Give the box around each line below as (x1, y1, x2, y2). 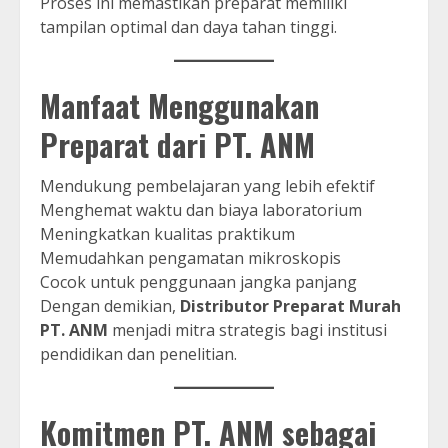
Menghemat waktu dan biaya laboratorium (40, 199, 362, 222)
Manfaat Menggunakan (40, 83, 319, 129)
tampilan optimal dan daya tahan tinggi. (40, 16, 337, 39)
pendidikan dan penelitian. (40, 343, 237, 366)
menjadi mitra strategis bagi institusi (108, 319, 387, 342)
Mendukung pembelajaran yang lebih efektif (40, 175, 375, 198)
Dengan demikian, (40, 295, 180, 318)
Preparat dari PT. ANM (40, 122, 315, 168)
